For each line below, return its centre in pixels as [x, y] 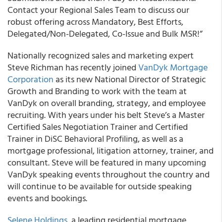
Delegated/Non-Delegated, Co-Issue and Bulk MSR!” [105, 33]
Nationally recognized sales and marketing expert [101, 55]
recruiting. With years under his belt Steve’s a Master [106, 115]
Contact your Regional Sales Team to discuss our [98, 10]
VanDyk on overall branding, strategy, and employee [107, 103]
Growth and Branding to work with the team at [97, 91]
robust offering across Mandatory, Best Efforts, [95, 22]
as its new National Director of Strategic [130, 79]
